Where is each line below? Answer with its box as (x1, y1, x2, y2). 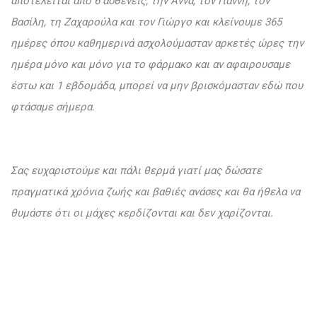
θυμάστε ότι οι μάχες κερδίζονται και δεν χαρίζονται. (11, 207, 276, 220)
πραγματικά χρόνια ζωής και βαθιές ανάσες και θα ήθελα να (11, 185, 300, 199)
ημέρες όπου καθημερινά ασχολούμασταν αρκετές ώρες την (11, 37, 304, 50)
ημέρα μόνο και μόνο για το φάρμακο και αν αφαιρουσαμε (11, 58, 290, 71)
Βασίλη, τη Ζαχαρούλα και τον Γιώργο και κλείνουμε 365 (11, 16, 282, 29)
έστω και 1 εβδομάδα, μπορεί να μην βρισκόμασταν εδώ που (11, 79, 303, 93)
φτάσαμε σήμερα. (11, 100, 95, 114)
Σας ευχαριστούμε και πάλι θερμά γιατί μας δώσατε (11, 164, 262, 178)
